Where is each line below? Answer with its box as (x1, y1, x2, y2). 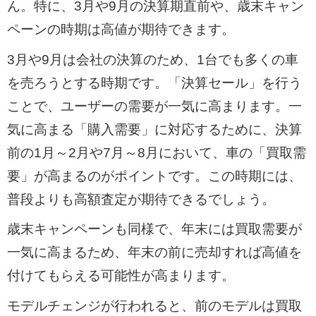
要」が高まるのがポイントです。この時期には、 (6, 168, 302, 183)
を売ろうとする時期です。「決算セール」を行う (6, 75, 302, 90)
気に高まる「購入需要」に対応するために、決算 (6, 121, 302, 137)
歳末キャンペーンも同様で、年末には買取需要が (6, 221, 302, 237)
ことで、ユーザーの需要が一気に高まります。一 (6, 98, 302, 114)
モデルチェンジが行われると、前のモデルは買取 (6, 298, 302, 313)
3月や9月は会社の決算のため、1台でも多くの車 (6, 51, 298, 67)
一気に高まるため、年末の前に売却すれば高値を (6, 245, 302, 260)
